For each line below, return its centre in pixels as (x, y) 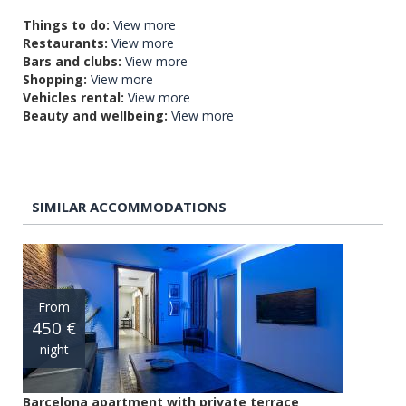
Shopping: (55, 79)
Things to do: (66, 24)
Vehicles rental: (73, 97)
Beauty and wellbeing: (95, 115)
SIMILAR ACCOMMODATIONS (129, 206)
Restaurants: (65, 43)
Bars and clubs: (72, 61)
